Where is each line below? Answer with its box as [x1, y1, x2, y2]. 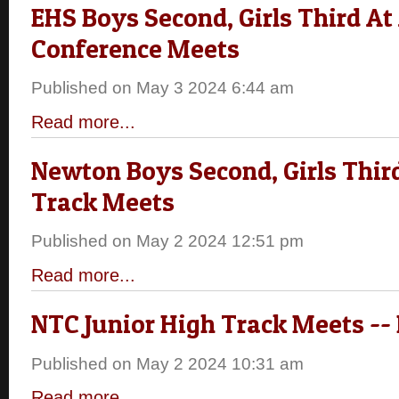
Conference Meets [31, 32, 240, 64]
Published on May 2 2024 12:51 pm [31, 232, 304, 251]
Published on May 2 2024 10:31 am [31, 354, 304, 373]
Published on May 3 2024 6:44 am [31, 78, 294, 98]
